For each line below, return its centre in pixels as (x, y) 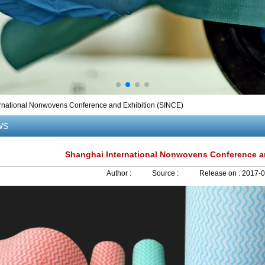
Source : (166, 173)
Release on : (221, 173)
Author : (120, 173)
